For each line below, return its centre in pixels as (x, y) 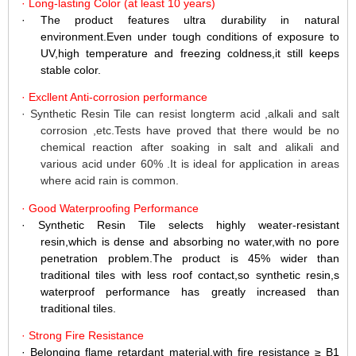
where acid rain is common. (110, 181)
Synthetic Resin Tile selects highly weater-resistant (189, 224)
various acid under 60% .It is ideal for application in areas (190, 164)
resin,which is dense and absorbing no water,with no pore (190, 241)
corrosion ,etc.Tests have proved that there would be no (190, 131)
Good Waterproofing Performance (114, 208)
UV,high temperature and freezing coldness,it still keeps (190, 53)
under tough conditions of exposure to (238, 36)
